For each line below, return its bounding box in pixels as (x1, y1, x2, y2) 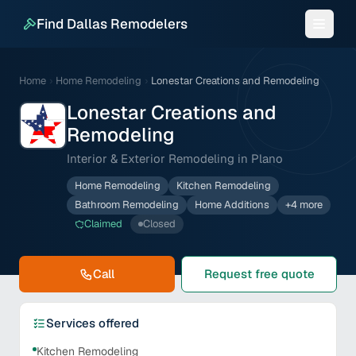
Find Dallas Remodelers (37, 14, 188, 33)
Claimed (84, 217, 122, 230)
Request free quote (203, 266, 315, 281)
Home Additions (195, 198, 269, 211)
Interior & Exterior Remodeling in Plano (67, 151, 283, 166)
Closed (143, 217, 176, 230)
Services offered (46, 315, 139, 331)
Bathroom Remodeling (75, 198, 179, 211)
